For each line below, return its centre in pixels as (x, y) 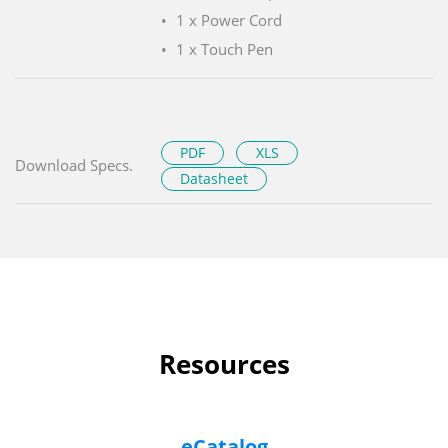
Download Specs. (74, 164)
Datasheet (214, 178)
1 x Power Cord (229, 19)
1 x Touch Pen (224, 48)
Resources (224, 363)
